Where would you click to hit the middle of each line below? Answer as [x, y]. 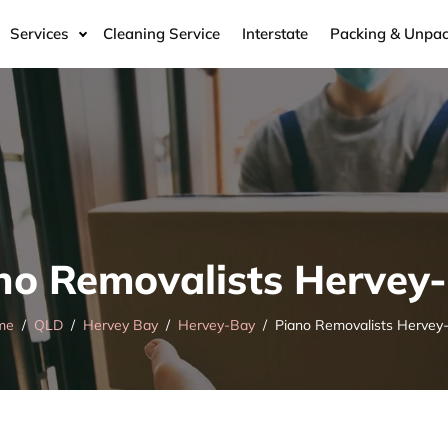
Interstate [275, 33]
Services [39, 33]
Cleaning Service [161, 33]
